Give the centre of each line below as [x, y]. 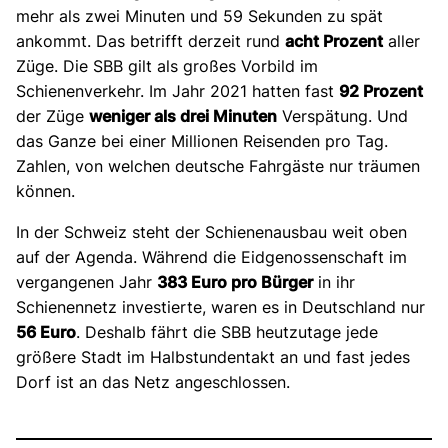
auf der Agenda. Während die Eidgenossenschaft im [211, 256]
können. [45, 190]
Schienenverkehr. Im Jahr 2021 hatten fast [177, 90]
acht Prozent [334, 40]
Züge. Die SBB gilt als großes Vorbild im [167, 65]
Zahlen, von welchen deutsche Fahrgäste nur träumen [218, 165]
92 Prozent [381, 90]
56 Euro [46, 331]
